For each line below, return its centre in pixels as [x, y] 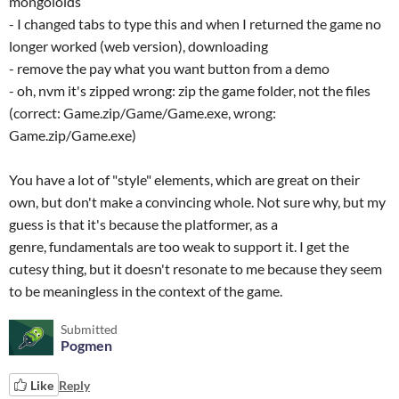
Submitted [89, 329]
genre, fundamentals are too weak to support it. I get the [179, 246]
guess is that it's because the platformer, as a [143, 224]
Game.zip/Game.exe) [73, 135]
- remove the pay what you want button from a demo [169, 68]
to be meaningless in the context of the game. [148, 291]
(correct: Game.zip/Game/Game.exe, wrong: [142, 113]
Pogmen [86, 345]
